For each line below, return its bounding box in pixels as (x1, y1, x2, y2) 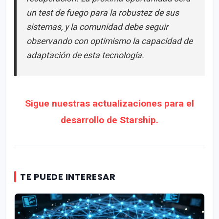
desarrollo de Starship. (61, 114, 158, 126)
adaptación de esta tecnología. (26, 50, 144, 60)
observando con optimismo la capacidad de (26, 36, 193, 46)
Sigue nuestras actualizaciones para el (25, 97, 194, 109)
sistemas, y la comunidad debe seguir (26, 22, 168, 32)
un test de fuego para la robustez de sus (26, 7, 179, 18)
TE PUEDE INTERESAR (20, 170, 115, 183)
